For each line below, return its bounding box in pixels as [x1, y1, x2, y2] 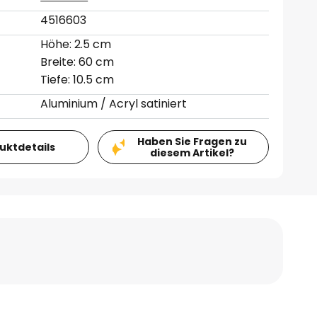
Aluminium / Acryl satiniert [40, 96, 188, 112]
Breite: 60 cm [40, 54, 115, 70]
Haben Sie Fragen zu [137, 134, 247, 149]
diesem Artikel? [149, 146, 234, 160]
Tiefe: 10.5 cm [40, 71, 115, 88]
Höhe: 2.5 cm [40, 36, 112, 52]
